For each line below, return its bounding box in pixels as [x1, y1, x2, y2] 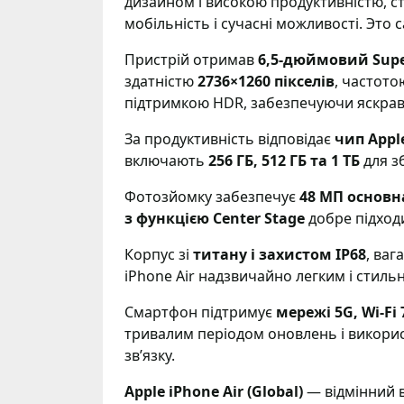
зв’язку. [124, 345, 175, 365]
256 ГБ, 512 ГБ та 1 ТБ [208, 151, 360, 170]
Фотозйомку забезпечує [124, 187, 299, 207]
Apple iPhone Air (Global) [124, 381, 303, 401]
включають [124, 151, 208, 170]
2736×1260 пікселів [197, 71, 335, 91]
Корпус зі [124, 244, 193, 264]
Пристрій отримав [124, 50, 258, 69]
